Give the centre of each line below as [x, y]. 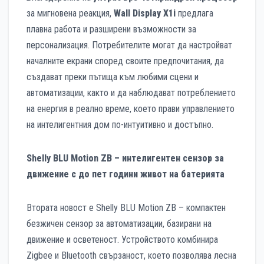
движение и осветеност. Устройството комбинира [122, 240]
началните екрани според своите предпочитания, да [125, 61]
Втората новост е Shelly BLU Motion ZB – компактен [126, 208]
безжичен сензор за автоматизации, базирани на [119, 224]
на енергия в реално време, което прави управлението [131, 109]
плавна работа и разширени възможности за [111, 29]
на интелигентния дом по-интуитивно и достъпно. [120, 125]
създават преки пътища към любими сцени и [113, 77]
